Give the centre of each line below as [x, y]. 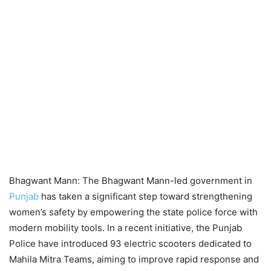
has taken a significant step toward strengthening [145, 196]
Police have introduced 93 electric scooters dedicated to [130, 243]
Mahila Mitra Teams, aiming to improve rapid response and [134, 259]
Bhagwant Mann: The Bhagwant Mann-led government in [131, 180]
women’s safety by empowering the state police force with [133, 212]
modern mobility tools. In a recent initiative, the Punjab [126, 227]
